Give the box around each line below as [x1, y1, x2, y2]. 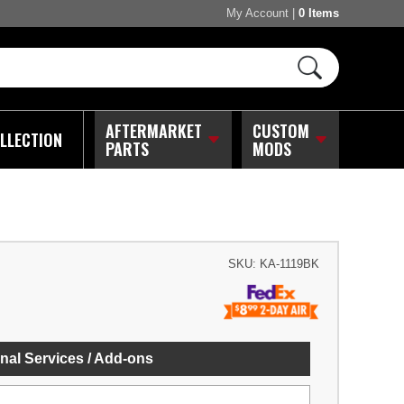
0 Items [298, 6, 339, 21]
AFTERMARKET [105, 118, 202, 142]
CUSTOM [252, 118, 309, 142]
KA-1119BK [260, 256, 319, 271]
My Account [226, 6, 289, 21]
